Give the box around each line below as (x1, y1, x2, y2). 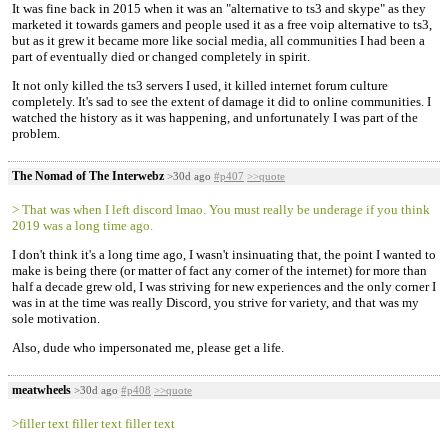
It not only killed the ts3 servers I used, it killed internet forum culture (12, 78, 388, 94)
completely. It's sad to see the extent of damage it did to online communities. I (12, 94, 431, 110)
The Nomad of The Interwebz (12, 169, 164, 184)
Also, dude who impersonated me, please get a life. (12, 340, 284, 356)
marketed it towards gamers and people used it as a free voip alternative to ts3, (12, 17, 432, 33)
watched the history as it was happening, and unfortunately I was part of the (12, 110, 418, 126)
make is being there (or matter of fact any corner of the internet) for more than (12, 263, 427, 279)
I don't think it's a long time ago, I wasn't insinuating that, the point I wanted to (12, 247, 436, 263)
